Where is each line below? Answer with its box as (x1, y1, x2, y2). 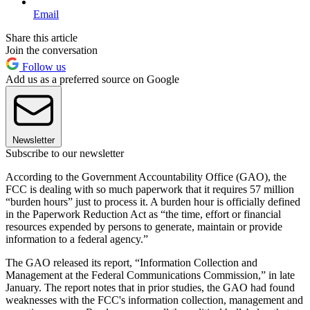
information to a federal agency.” (6, 232, 148, 245)
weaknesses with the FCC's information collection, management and (6, 293, 303, 306)
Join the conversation (6, 44, 98, 56)
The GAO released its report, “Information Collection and (6, 256, 257, 268)
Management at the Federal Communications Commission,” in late (6, 268, 295, 281)
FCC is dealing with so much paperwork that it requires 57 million (6, 183, 294, 195)
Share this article (6, 31, 77, 44)
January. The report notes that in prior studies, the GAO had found (6, 281, 295, 293)
